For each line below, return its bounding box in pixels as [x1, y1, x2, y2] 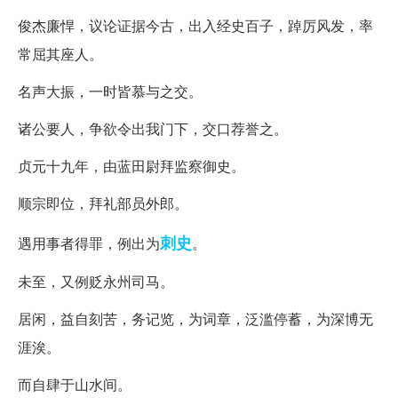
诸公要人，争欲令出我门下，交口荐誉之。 [18, 117, 288, 139]
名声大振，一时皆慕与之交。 [18, 80, 203, 101]
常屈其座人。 [18, 43, 103, 64]
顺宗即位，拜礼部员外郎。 [18, 192, 188, 213]
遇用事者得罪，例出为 [18, 232, 160, 253]
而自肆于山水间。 [18, 373, 131, 394]
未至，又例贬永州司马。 [18, 270, 174, 291]
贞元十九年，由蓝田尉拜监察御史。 [18, 155, 245, 176]
